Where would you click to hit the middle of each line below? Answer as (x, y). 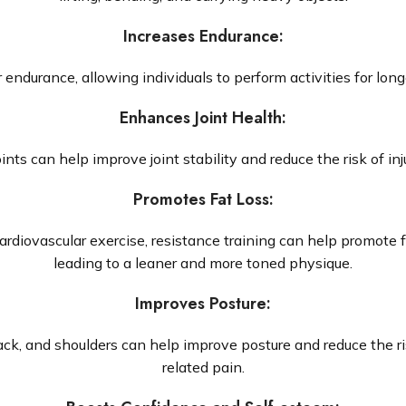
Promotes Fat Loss (201, 199)
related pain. (203, 367)
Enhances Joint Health (201, 118)
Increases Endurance (201, 36)
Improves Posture (201, 304)
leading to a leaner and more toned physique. (203, 263)
